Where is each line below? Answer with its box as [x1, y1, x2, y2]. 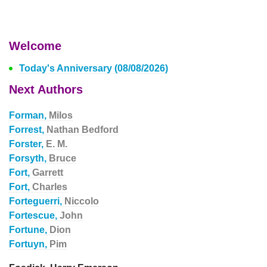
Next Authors [9, 83, 83, 96]
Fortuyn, [9, 239, 49, 249]
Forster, [9, 139, 46, 149]
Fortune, [9, 225, 49, 235]
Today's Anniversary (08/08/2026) [19, 63, 168, 73]
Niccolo [64, 196, 99, 206]
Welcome [9, 39, 61, 52]
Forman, [9, 110, 49, 120]
